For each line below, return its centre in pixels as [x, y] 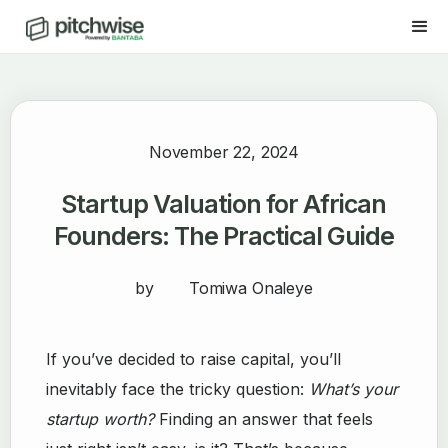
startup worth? [100, 419]
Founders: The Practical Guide [223, 236]
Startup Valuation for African [224, 204]
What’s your [354, 389]
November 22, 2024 [224, 152]
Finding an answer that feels [264, 419]
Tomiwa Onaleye [250, 288]
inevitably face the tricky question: [178, 389]
